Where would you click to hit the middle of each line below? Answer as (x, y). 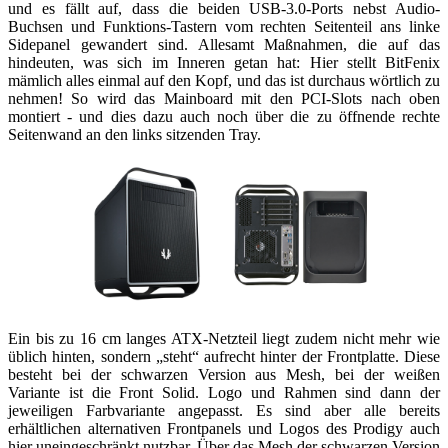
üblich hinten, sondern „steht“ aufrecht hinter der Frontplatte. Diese (224, 356)
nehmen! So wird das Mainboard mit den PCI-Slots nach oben (224, 98)
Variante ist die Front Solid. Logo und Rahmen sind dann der (224, 392)
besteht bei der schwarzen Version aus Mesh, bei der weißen (224, 374)
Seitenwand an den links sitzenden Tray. (134, 134)
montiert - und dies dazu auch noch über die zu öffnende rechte (224, 116)
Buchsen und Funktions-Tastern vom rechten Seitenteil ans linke (224, 26)
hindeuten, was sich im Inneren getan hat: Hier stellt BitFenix (224, 62)
